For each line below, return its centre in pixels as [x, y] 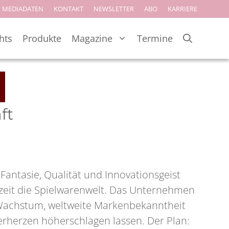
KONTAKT [68, 9]
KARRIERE [182, 9]
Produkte [42, 38]
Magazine [92, 38]
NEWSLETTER [114, 9]
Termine [155, 38]
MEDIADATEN [23, 9]
